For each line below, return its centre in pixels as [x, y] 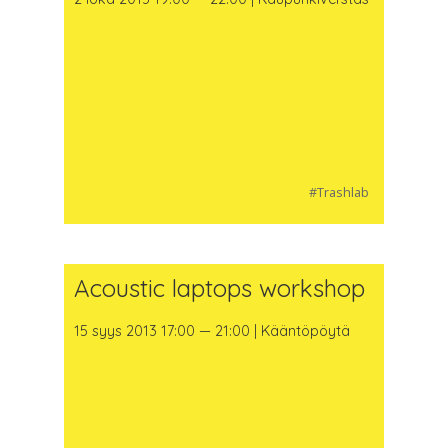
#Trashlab [338, 191]
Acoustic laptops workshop [219, 287]
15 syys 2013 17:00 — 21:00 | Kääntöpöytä [211, 331]
